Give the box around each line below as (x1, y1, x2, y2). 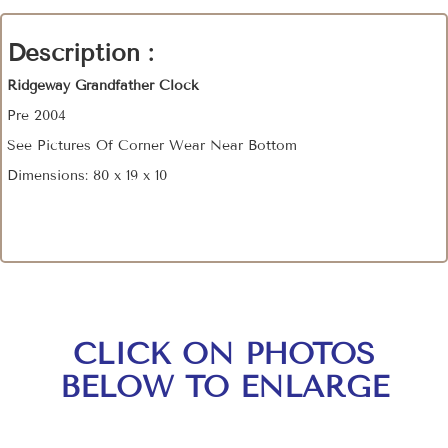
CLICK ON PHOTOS (73, 336, 375, 373)
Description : (7, 38, 153, 68)
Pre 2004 (7, 107, 71, 125)
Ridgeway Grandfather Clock (7, 77, 199, 95)
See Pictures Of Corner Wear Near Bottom (7, 137, 297, 155)
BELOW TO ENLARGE (59, 369, 389, 406)
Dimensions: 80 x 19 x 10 (7, 167, 167, 185)
